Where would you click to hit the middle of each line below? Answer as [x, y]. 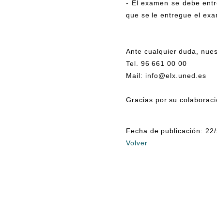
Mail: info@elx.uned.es [166, 75]
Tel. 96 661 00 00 [156, 63]
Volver [137, 143]
